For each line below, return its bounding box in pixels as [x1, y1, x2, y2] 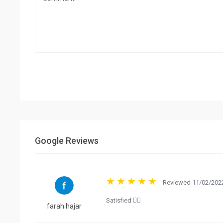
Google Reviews [35, 135, 99, 146]
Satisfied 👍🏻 [106, 196, 141, 204]
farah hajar [46, 202, 82, 211]
